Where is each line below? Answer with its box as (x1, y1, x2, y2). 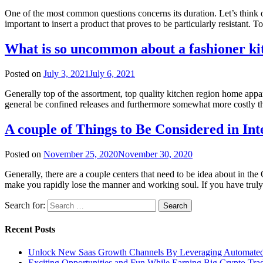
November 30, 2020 (118, 149, 193, 159)
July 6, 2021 (89, 68, 135, 79)
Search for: (5, 200, 45, 210)
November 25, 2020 (43, 149, 118, 159)
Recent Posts (5, 224, 55, 234)
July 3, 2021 (43, 68, 89, 79)
